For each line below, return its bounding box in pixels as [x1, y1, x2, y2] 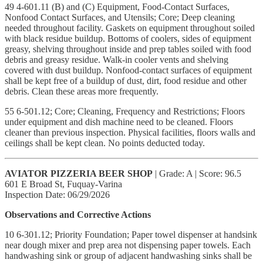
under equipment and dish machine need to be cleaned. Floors [5, 116, 233, 127]
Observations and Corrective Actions [5, 209, 151, 220]
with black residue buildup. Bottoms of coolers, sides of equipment [5, 33, 251, 43]
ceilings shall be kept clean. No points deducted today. [5, 137, 205, 148]
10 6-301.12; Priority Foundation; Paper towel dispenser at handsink [5, 229, 257, 240]
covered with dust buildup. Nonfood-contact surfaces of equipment [5, 65, 252, 75]
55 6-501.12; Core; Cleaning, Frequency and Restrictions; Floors [5, 106, 245, 116]
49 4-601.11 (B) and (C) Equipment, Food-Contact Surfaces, [5, 1, 230, 12]
